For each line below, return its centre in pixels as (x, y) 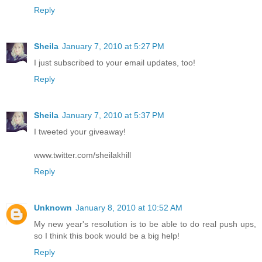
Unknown (53, 208)
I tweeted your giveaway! (80, 132)
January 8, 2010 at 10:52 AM (129, 208)
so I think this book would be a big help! (107, 236)
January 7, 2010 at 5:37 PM (113, 116)
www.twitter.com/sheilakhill (82, 155)
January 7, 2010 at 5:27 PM (113, 46)
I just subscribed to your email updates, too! (115, 63)
